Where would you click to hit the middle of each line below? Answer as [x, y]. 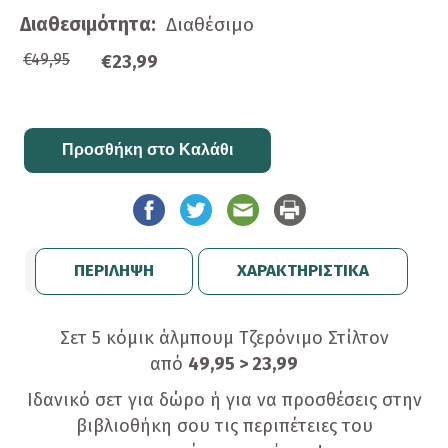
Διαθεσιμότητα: [93, 24]
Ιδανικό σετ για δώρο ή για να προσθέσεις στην [224, 399]
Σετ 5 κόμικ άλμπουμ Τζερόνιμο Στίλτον [224, 337]
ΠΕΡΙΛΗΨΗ [114, 270]
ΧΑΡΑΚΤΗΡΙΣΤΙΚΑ [303, 270]
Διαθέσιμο [210, 24]
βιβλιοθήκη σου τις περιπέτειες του [224, 425]
